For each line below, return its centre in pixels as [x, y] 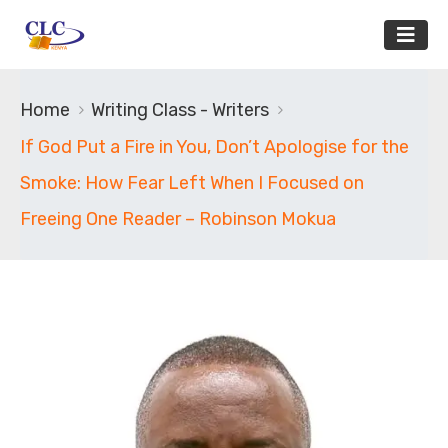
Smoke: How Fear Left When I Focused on [192, 183]
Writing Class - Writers [180, 110]
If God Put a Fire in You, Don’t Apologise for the [214, 147]
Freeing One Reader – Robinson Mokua [178, 219]
